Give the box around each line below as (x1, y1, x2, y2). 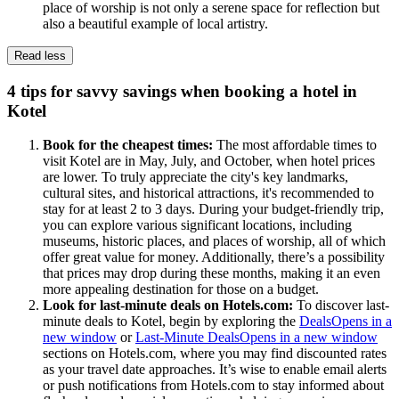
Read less (14, 48, 66, 62)
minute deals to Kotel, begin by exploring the (43, 313, 299, 330)
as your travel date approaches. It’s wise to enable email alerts (43, 362, 387, 378)
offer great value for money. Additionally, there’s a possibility (43, 249, 385, 265)
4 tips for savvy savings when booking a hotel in (7, 81, 357, 101)
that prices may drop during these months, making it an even (43, 265, 380, 281)
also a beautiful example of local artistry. (43, 15, 268, 31)
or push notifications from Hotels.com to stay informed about (43, 378, 384, 394)
